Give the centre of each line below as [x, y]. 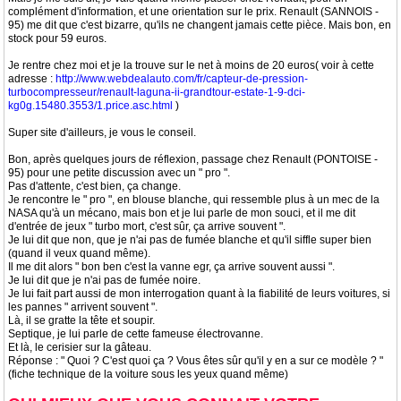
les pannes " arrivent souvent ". [83, 307]
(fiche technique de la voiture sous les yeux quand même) [148, 374]
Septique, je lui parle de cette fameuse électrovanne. [136, 334]
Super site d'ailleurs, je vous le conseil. [102, 132]
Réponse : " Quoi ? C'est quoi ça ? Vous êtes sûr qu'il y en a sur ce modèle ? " [196, 361]
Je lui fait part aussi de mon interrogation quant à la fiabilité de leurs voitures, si [199, 294]
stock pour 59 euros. [57, 38]
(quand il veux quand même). [79, 253]
